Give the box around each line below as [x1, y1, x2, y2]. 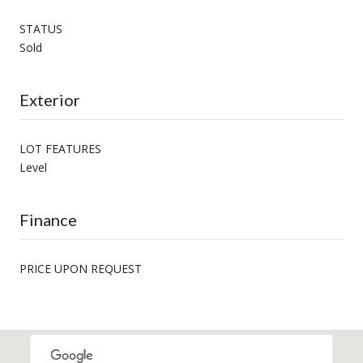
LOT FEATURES [19, 140, 101, 156]
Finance [19, 209, 77, 229]
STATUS [19, 20, 62, 36]
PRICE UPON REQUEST [19, 260, 142, 276]
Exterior [19, 89, 80, 109]
